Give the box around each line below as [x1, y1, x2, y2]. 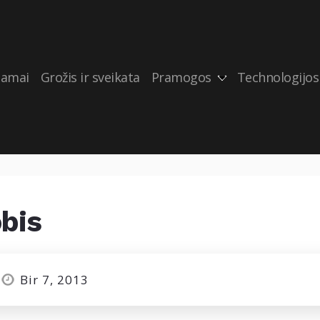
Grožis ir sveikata [40, 68, 140, 86]
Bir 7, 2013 [20, 271, 89, 288]
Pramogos [151, 68, 211, 86]
